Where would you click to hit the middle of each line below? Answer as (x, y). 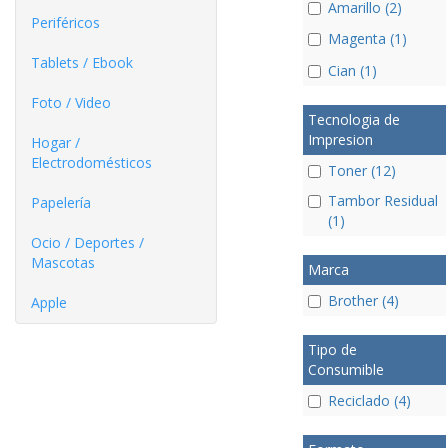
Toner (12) (361, 170)
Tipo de (332, 349)
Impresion (340, 139)
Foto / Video (71, 102)
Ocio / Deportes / (87, 242)
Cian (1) (352, 70)
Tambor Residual (382, 200)
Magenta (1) (367, 39)
